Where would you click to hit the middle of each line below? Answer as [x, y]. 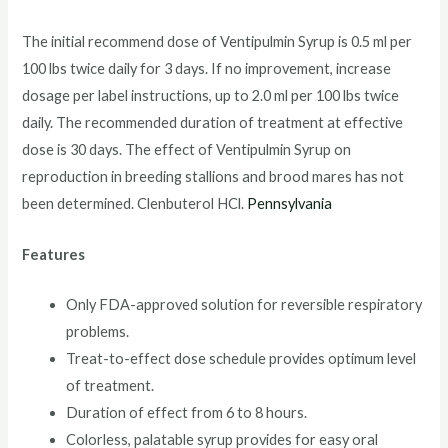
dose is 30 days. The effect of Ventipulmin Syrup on [187, 150]
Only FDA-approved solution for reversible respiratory [244, 304]
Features [54, 254]
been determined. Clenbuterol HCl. [135, 204]
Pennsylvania [290, 204]
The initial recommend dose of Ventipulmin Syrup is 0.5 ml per [217, 42]
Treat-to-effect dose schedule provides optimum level [241, 358]
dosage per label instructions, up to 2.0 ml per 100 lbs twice [211, 96]
